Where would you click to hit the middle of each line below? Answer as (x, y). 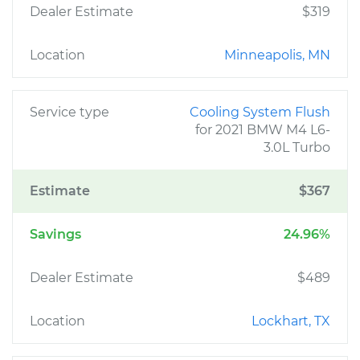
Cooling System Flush (260, 112)
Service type (70, 112)
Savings (55, 234)
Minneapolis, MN (277, 55)
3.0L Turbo (297, 147)
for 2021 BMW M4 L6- (263, 130)
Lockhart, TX (291, 321)
